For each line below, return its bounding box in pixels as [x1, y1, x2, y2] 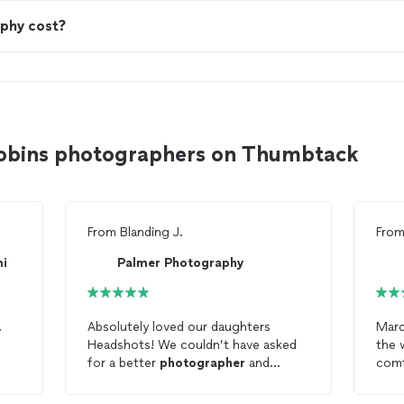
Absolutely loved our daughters [87, 319, 271, 335]
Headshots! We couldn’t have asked [87, 337, 297, 353]
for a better [87, 355, 160, 371]
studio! [87, 373, 128, 389]
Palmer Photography [116, 254, 244, 271]
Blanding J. [119, 225, 183, 240]
